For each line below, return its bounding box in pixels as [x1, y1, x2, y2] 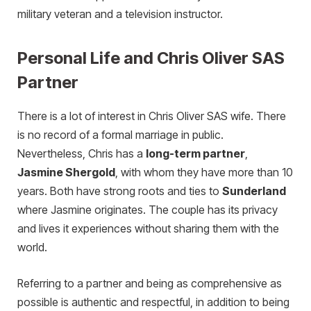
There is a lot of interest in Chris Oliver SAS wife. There [17, 110, 286, 124]
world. [17, 241, 47, 255]
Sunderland [222, 185, 286, 199]
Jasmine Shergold [17, 166, 115, 180]
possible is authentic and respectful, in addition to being [17, 295, 289, 309]
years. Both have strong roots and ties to [17, 185, 222, 199]
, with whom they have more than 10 [115, 166, 293, 180]
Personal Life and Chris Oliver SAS [17, 48, 285, 69]
